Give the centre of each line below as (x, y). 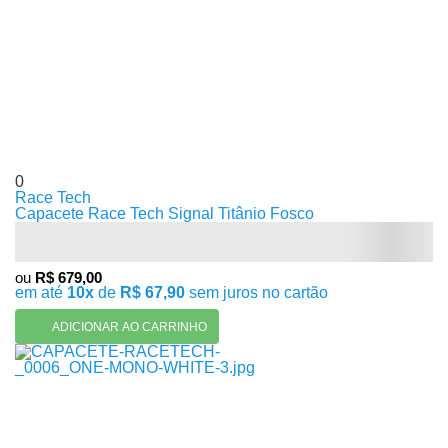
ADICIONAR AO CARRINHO (129, 326)
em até (41, 292)
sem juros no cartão (256, 292)
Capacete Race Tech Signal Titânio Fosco (164, 213)
